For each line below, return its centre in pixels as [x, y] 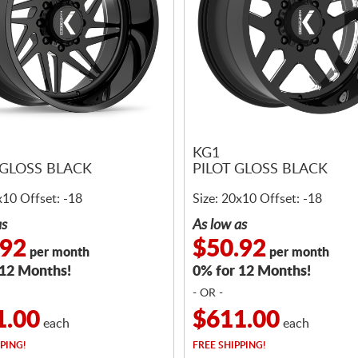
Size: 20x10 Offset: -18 [257, 199]
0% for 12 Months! [252, 272]
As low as [220, 225]
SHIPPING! [241, 345]
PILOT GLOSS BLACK [260, 170]
